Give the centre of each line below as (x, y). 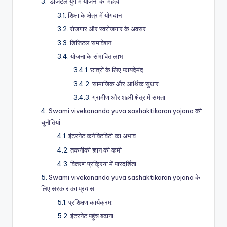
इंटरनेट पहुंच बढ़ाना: (93, 216)
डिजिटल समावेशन (91, 42)
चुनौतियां (51, 122)
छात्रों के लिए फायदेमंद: (118, 70)
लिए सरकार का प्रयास (68, 188)
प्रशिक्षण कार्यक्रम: (91, 202)
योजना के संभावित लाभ (97, 56)
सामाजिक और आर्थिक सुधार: (126, 84)
